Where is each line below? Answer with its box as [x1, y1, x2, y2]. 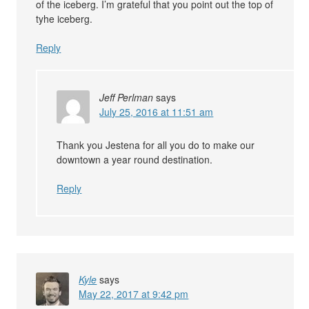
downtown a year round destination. [57, 152, 213, 167]
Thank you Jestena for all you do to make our [57, 138, 255, 152]
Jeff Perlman [99, 90, 154, 105]
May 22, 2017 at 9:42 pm [79, 287, 189, 301]
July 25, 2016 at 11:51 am [99, 105, 214, 119]
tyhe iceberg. [36, 12, 93, 26]
